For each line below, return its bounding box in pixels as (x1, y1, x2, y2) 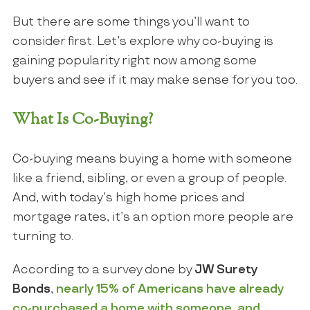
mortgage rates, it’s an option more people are (12, 210, 293, 224)
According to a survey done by (12, 263, 194, 277)
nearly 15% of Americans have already (55, 282, 284, 297)
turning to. (12, 229, 73, 244)
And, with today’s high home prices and (12, 190, 244, 205)
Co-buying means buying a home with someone (12, 152, 292, 166)
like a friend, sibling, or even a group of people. (12, 171, 286, 185)
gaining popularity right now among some (12, 53, 257, 68)
